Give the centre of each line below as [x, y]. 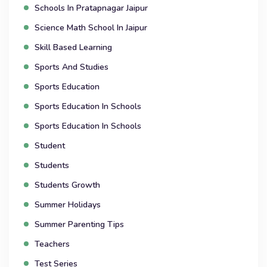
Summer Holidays [68, 205]
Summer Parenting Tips [79, 225]
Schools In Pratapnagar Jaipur [91, 8]
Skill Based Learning [73, 48]
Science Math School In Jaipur [91, 28]
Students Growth [67, 185]
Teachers [52, 244]
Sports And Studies [72, 67]
